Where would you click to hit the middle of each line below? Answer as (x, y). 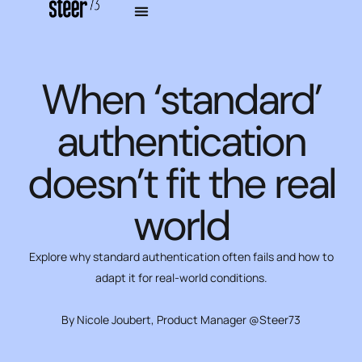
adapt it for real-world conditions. (181, 277)
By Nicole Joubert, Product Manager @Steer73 (181, 319)
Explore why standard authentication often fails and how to (181, 256)
